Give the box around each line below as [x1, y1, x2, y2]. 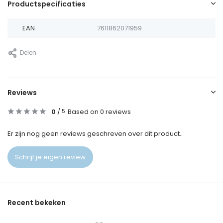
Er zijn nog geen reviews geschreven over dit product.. [7, 129, 183, 139]
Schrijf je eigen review [15, 152, 86, 162]
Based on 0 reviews [68, 107, 131, 117]
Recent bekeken [7, 198, 66, 208]
